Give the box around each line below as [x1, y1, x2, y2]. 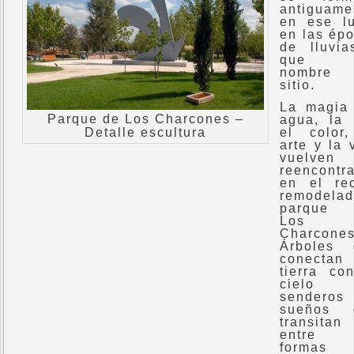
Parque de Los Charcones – [47, 112, 244, 126]
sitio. [280, 78, 315, 92]
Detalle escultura [85, 126, 206, 139]
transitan [280, 315, 342, 329]
